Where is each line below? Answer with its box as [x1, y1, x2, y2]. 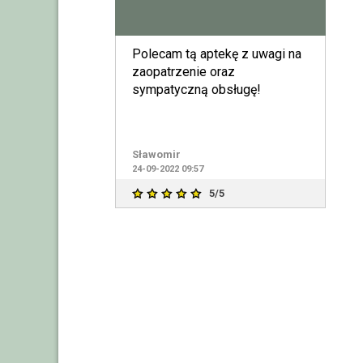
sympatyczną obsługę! [131, 81, 261, 97]
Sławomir [131, 147, 181, 160]
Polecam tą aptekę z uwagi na [131, 45, 301, 62]
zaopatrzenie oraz [131, 63, 235, 79]
